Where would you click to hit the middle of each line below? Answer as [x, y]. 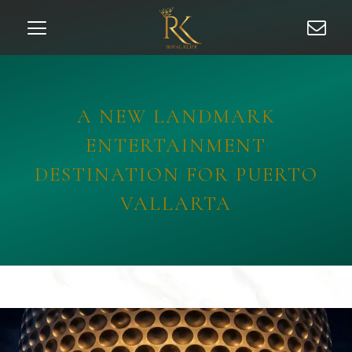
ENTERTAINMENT [176, 145]
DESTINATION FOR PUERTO [176, 174]
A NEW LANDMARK [176, 116]
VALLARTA [176, 203]
